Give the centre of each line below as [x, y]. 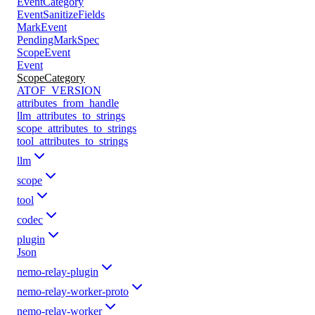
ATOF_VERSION [59, 90]
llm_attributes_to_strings [71, 115]
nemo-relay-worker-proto [73, 291]
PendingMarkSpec [58, 39]
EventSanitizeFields [61, 14]
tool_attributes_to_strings [72, 141]
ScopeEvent [44, 52]
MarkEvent [42, 27]
